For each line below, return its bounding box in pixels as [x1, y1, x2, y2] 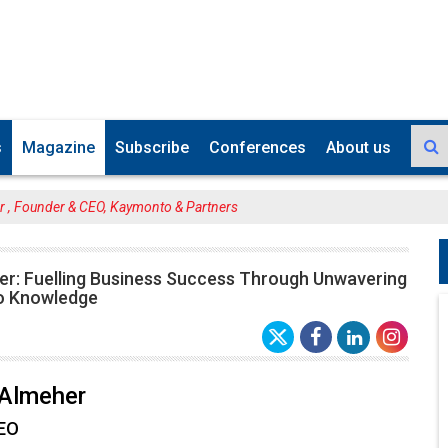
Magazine [22, 134, 95, 153]
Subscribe [115, 134, 189, 153]
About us [326, 134, 391, 153]
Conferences [209, 134, 306, 153]
